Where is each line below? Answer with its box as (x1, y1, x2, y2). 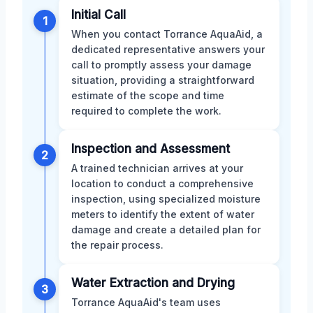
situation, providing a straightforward (71, 73, 254, 86)
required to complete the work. (71, 104, 221, 117)
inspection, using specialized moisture (71, 192, 261, 205)
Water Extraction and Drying (71, 275, 235, 290)
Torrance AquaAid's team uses (71, 296, 221, 308)
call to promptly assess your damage (71, 58, 252, 71)
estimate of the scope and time (71, 89, 224, 101)
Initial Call (71, 7, 126, 22)
